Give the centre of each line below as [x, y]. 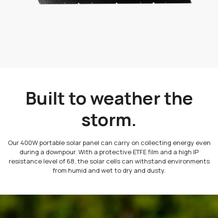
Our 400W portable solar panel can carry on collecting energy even [109, 143]
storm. [109, 120]
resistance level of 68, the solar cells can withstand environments [109, 161]
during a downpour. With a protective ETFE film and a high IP [109, 152]
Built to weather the [109, 98]
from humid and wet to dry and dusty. [109, 171]
